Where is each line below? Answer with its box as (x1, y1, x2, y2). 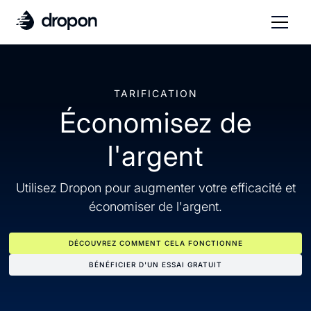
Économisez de (59, 106, 252, 140)
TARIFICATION (113, 87, 198, 99)
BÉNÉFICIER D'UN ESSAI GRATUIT (89, 260, 222, 269)
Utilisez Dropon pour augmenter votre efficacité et (15, 180, 296, 195)
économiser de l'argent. (89, 199, 222, 214)
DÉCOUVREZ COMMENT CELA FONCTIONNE (68, 239, 243, 247)
